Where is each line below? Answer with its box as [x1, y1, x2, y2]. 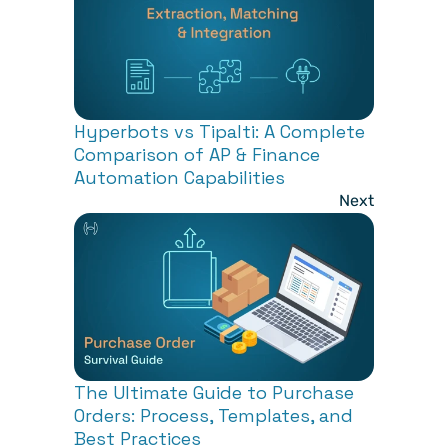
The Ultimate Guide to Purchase [74, 380, 354, 404]
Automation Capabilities [74, 165, 285, 189]
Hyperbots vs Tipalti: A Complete [74, 119, 365, 143]
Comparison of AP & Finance [74, 142, 320, 166]
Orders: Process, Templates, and [74, 403, 353, 427]
